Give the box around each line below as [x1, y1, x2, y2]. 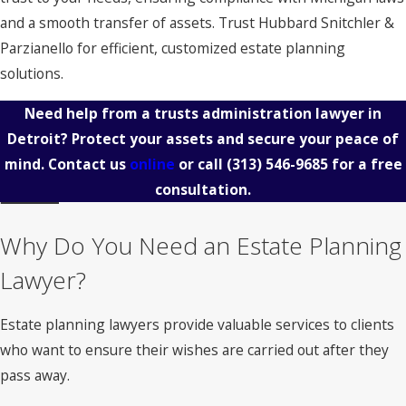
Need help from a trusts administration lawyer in [24, 102, 382, 123]
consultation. [155, 179, 251, 199]
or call [178, 153, 227, 174]
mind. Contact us [4, 153, 130, 174]
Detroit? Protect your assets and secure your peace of [7, 128, 399, 149]
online [129, 153, 179, 174]
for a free [327, 153, 402, 174]
